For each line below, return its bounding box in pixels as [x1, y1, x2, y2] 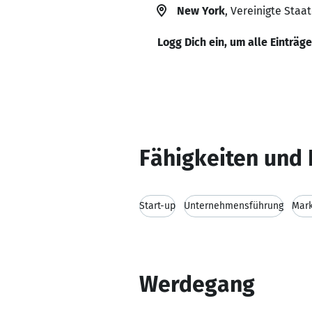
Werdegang [139, 271, 255, 297]
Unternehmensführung [184, 200, 283, 212]
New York [177, 4, 225, 17]
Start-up [139, 200, 175, 212]
